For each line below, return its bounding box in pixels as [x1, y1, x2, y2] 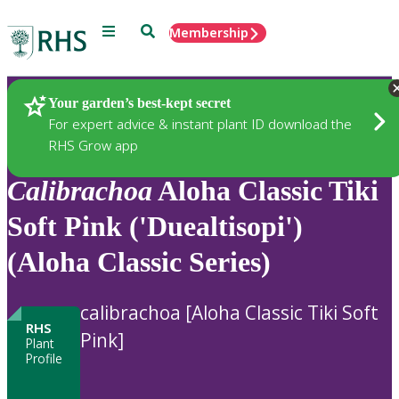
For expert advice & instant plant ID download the [48, 114, 352, 133]
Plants [36, 94, 79, 115]
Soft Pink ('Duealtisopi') [7, 210, 303, 243]
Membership [169, 24, 248, 41]
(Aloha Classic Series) [7, 246, 271, 279]
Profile [25, 349, 62, 367]
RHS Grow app [48, 135, 138, 154]
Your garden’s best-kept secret [48, 94, 231, 110]
